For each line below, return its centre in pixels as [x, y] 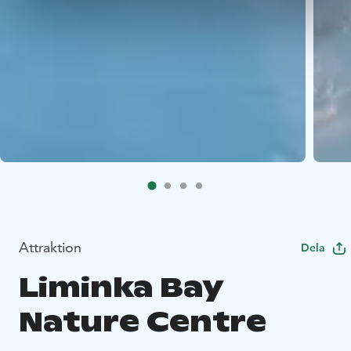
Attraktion [50, 248]
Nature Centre [143, 322]
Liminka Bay [121, 288]
